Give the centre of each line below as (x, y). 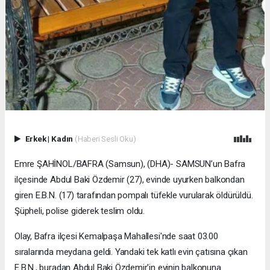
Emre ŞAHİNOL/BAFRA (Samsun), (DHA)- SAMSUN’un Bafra (130, 164)
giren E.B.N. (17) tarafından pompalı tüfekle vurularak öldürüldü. (134, 195)
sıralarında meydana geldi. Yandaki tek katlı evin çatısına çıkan (131, 252)
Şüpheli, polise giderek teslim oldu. (80, 211)
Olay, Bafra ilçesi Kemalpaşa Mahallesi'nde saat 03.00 (116, 236)
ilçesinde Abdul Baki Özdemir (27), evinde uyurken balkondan (130, 179)
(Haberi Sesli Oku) (105, 139)
